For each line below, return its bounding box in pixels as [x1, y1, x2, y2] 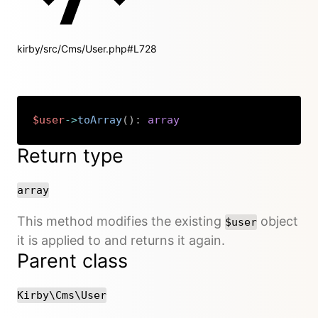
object [257, 213, 298, 229]
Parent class [17, 248, 128, 273]
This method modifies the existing [17, 213, 225, 229]
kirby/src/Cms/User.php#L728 [17, 43, 157, 55]
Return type [17, 143, 124, 168]
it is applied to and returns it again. [17, 232, 225, 248]
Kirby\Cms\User [17, 288, 106, 302]
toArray [77, 114, 123, 127]
